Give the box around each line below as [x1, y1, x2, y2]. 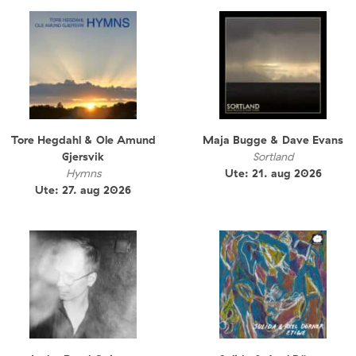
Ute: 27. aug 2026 [35, 182, 131, 197]
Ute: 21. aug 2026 [224, 165, 322, 180]
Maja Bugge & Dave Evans [203, 132, 343, 147]
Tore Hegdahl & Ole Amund [10, 132, 156, 147]
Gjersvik [62, 149, 104, 164]
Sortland [253, 149, 293, 164]
